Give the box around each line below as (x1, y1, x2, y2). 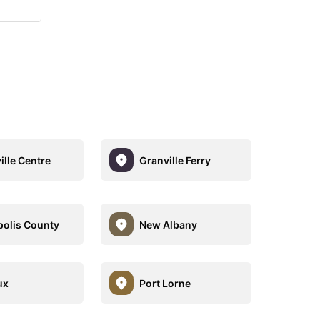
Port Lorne (139, 276, 191, 289)
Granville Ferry (139, 154, 211, 166)
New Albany (139, 218, 197, 231)
